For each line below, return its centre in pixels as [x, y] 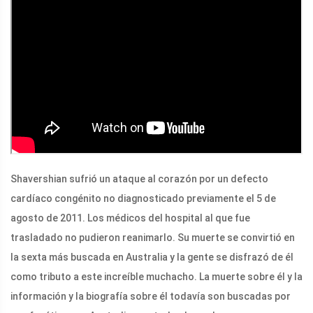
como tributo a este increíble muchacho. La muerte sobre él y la [156, 276]
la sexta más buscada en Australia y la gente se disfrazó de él [152, 257]
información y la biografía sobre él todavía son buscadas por [151, 296]
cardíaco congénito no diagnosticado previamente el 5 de [143, 198]
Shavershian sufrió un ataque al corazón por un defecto [139, 179]
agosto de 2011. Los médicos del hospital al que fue [130, 218]
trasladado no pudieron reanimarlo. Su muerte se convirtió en [153, 237]
